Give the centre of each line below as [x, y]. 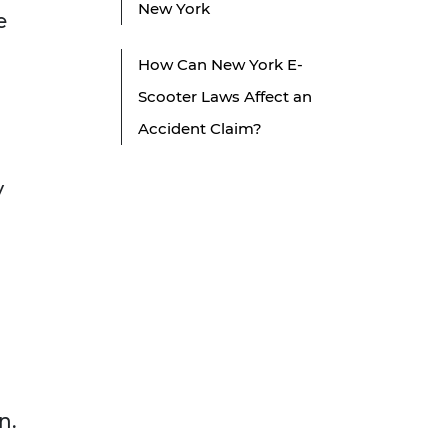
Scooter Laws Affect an [225, 97]
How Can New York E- [220, 65]
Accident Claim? [200, 129]
